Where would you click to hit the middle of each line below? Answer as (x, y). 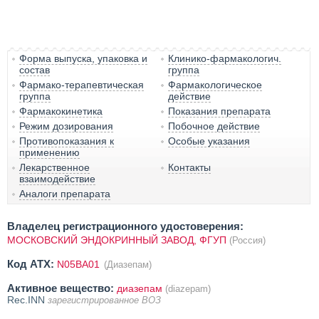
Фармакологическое (215, 84)
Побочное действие (214, 126)
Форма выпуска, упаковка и (83, 58)
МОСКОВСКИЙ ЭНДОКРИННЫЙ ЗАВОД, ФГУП (117, 240)
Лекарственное (54, 167)
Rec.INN (27, 299)
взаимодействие (57, 178)
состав (35, 69)
